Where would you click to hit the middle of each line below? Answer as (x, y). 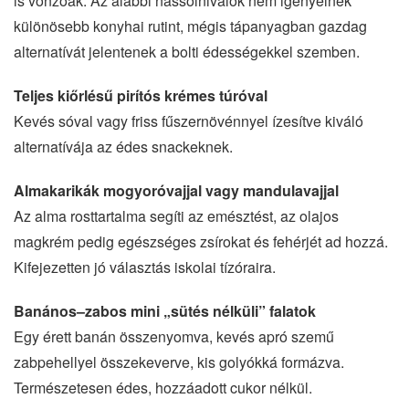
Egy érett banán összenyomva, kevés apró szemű (174, 336)
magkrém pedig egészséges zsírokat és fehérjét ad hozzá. (201, 241)
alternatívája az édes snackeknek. (123, 146)
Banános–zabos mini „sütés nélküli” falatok (165, 310)
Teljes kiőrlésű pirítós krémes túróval (141, 95)
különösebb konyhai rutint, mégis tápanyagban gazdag (190, 26)
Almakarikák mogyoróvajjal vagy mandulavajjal (176, 190)
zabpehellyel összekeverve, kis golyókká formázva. (179, 362)
